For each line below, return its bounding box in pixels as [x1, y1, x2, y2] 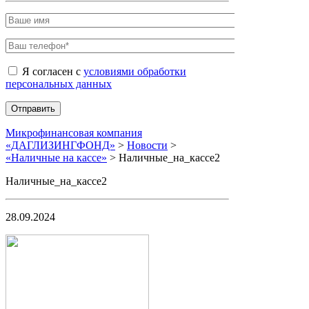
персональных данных [6, 78, 112, 90]
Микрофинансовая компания [6, 127, 142, 139]
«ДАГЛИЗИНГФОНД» [6, 139, 115, 151]
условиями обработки [83, 66, 186, 77]
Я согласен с [19, 66, 83, 77]
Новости [127, 139, 168, 151]
